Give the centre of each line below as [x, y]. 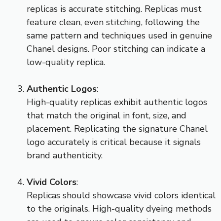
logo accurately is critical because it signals [114, 142]
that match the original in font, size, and [107, 115]
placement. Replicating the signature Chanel [117, 129]
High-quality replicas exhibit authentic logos [117, 102]
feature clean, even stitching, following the [113, 22]
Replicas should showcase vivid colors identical [121, 195]
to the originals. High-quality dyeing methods [119, 208]
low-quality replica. [66, 62]
